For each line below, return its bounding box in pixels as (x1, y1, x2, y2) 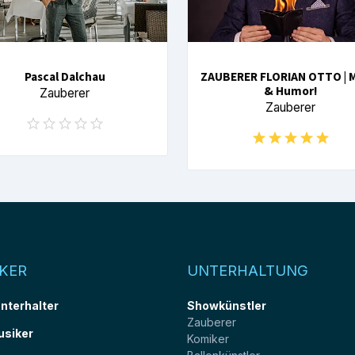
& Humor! (263, 82, 318, 101)
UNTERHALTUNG (187, 261, 308, 279)
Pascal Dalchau (24, 68, 105, 86)
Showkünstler (187, 298, 266, 312)
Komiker (187, 331, 229, 345)
